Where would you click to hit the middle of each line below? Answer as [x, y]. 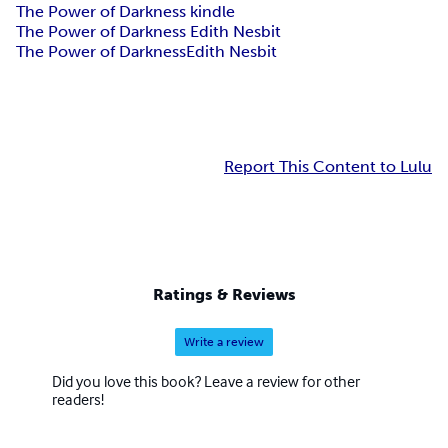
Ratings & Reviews [224, 294]
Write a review [224, 341]
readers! [78, 398]
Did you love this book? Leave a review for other [206, 380]
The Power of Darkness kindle [125, 12]
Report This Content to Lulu [328, 167]
